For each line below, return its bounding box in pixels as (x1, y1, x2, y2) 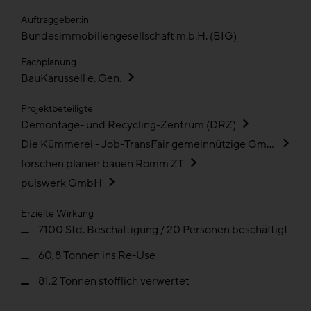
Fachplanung (21, 56, 76, 69)
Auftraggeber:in (21, 13, 89, 26)
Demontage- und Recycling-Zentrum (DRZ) (21, 117, 236, 133)
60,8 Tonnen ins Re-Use (38, 248, 155, 263)
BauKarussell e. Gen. (21, 71, 121, 86)
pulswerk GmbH (21, 176, 102, 191)
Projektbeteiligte (21, 102, 93, 115)
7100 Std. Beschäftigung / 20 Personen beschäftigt (38, 222, 288, 237)
